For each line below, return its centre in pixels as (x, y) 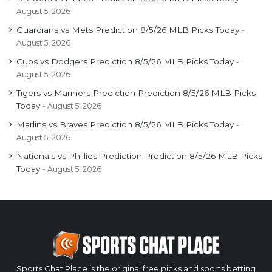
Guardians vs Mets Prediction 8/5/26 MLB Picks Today (128, 30)
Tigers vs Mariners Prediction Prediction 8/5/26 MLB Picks (136, 93)
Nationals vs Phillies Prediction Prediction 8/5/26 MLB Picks (139, 156)
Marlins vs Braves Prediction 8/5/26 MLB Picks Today (125, 125)
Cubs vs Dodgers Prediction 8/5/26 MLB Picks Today (125, 62)
